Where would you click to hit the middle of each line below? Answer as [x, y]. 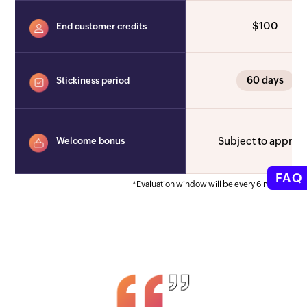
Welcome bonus [91, 141]
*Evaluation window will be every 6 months [212, 185]
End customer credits [102, 27]
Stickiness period [93, 81]
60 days [266, 81]
